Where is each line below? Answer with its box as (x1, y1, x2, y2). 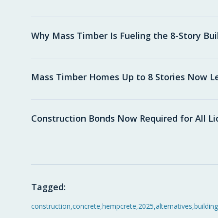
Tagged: (31, 181, 66, 193)
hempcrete (102, 201, 136, 211)
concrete (73, 201, 100, 211)
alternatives (156, 201, 192, 211)
